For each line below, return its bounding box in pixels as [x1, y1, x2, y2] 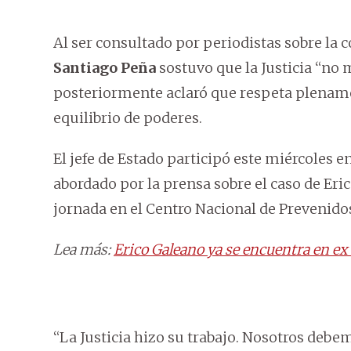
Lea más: [53, 241, 114, 259]
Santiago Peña [53, 59, 156, 78]
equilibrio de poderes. [53, 109, 202, 128]
